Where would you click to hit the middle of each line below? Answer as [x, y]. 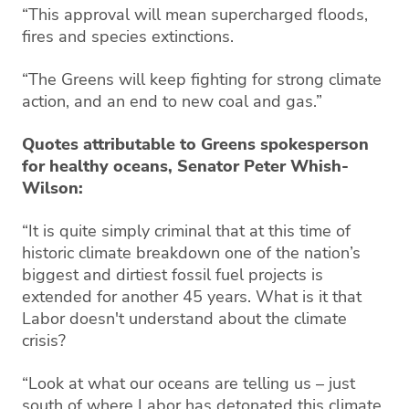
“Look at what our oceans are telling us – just [189, 383]
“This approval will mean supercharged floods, [195, 14]
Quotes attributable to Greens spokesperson [195, 144]
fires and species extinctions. [128, 36]
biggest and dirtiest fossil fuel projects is [173, 274]
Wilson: [52, 188]
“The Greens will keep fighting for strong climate [202, 79]
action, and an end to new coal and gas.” [172, 101]
